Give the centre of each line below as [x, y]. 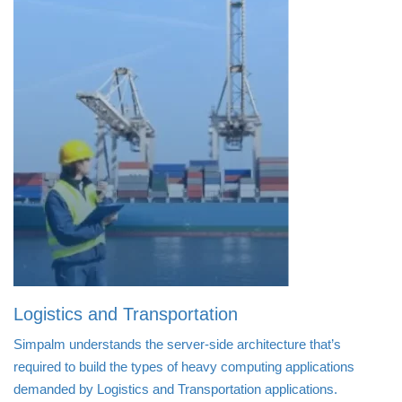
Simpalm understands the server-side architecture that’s [177, 344]
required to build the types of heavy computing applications [184, 366]
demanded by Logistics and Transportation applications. [175, 389]
